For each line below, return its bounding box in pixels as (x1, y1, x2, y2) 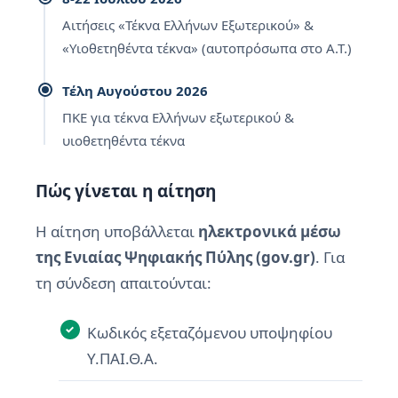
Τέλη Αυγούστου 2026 (62, 82, 208, 99)
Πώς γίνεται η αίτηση (36, 179, 216, 203)
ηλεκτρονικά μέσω (198, 221, 341, 242)
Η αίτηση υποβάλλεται (36, 221, 198, 242)
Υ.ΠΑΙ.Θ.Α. (86, 348, 158, 369)
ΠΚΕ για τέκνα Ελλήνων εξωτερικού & (62, 108, 294, 126)
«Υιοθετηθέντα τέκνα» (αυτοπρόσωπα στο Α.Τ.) (62, 39, 352, 57)
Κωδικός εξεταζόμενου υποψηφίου (86, 322, 332, 343)
